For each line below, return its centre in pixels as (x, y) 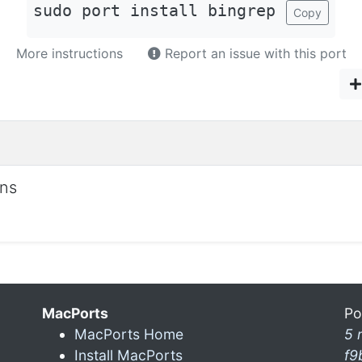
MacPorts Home (129, 334)
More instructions (69, 53)
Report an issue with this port (253, 53)
